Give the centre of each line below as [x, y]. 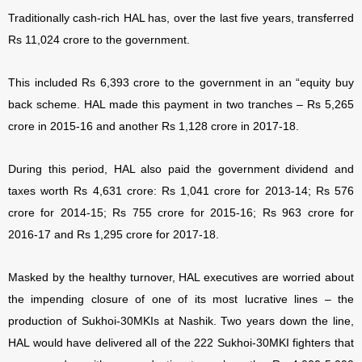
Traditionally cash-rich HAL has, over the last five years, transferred [181, 18]
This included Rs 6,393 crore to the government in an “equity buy [181, 83]
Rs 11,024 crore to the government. [101, 40]
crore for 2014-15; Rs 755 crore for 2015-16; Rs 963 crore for [181, 213]
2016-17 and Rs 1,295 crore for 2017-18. [114, 235]
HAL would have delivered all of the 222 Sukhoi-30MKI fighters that [181, 343]
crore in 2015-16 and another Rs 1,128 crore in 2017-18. [154, 126]
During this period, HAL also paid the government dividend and [181, 169]
